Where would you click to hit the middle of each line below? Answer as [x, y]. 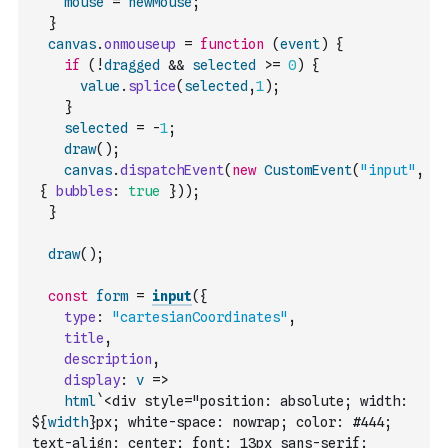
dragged [132, 65]
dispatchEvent [172, 170]
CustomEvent [308, 170]
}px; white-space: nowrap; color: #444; [240, 422]
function [232, 44]
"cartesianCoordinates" [200, 317]
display [92, 380]
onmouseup [140, 44]
